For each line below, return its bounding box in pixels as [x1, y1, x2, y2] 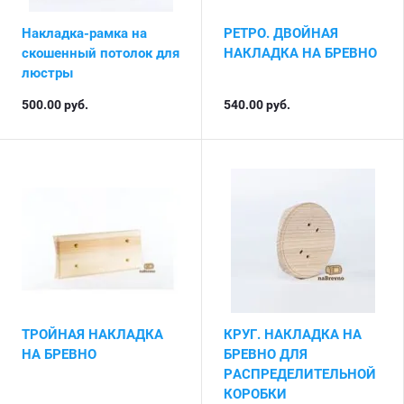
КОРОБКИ [224, 386, 287, 402]
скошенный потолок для [22, 45, 179, 61]
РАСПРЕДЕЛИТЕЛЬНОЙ [224, 366, 376, 382]
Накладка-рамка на [22, 25, 147, 41]
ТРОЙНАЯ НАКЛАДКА [22, 326, 163, 343]
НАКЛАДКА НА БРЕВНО [224, 45, 377, 61]
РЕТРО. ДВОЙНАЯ [224, 25, 338, 41]
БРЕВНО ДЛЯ [224, 346, 308, 363]
